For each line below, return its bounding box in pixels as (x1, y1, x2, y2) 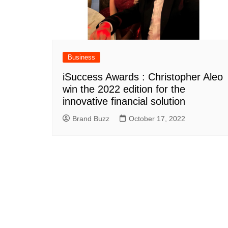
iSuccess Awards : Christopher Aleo (63, 71, 223, 82)
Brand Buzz (72, 115, 109, 123)
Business (68, 53, 95, 61)
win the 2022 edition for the (63, 83, 185, 95)
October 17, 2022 (129, 115, 185, 123)
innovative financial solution (63, 96, 185, 107)
